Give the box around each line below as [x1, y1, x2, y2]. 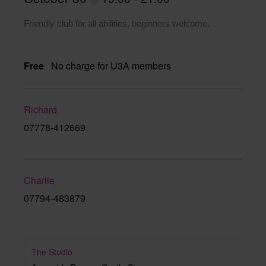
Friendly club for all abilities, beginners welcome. [24, 18, 210, 28]
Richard [24, 103, 57, 117]
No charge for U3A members [51, 58, 171, 72]
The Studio [31, 245, 72, 258]
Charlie [24, 173, 55, 188]
